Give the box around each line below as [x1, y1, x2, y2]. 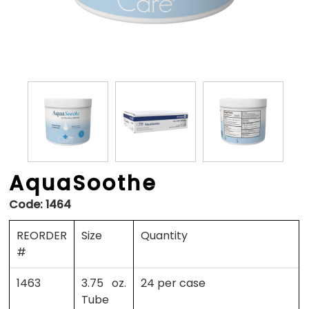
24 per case [141, 275, 206, 292]
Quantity [141, 228, 188, 244]
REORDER [17, 228, 68, 244]
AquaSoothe [9, 169, 158, 199]
